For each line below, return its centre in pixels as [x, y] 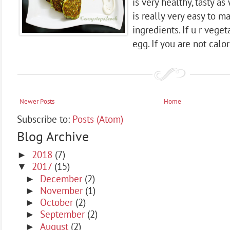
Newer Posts [37, 101]
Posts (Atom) [98, 119]
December [62, 178]
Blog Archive [53, 136]
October [57, 202]
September [63, 214]
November [62, 190]
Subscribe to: [45, 119]
